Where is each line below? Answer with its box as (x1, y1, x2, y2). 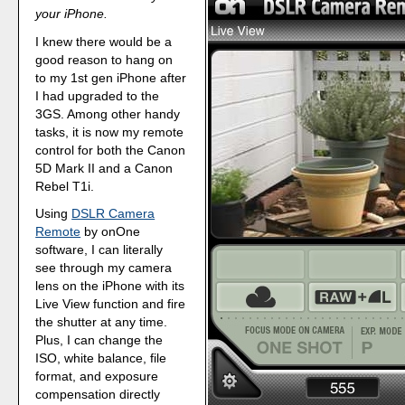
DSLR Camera (71, 206, 155, 221)
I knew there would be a (35, 33, 173, 49)
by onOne (80, 224, 141, 240)
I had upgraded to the (35, 88, 160, 103)
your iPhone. (35, 5, 108, 21)
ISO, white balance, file (35, 351, 167, 366)
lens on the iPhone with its (35, 278, 185, 294)
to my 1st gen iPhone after (35, 70, 187, 85)
